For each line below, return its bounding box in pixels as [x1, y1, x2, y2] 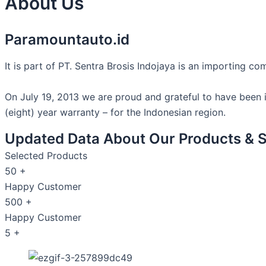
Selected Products [5, 149, 87, 161]
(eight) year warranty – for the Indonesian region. [5, 106, 226, 118]
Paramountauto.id [5, 30, 129, 48]
